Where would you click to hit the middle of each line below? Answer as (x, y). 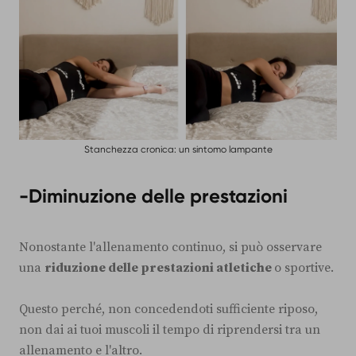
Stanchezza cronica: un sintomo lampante (178, 149)
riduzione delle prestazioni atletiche (159, 267)
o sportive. (304, 267)
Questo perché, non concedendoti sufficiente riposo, (168, 309)
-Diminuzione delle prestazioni (153, 195)
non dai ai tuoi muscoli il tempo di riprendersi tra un (170, 329)
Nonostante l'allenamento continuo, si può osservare (170, 247)
